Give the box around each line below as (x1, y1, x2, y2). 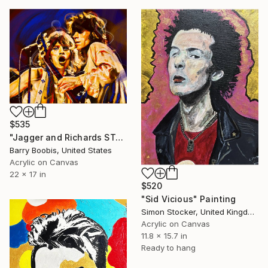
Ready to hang (141, 242, 196, 252)
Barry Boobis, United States (10, 145, 112, 156)
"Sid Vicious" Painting (141, 193, 236, 204)
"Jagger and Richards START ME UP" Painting (115, 132, 123, 143)
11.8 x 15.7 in (141, 230, 187, 240)
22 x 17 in (10, 169, 46, 179)
